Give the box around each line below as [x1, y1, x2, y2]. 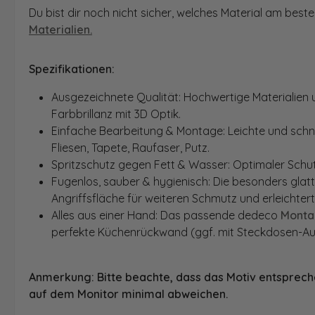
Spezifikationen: [29, 62, 115, 77]
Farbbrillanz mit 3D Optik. [51, 107, 181, 122]
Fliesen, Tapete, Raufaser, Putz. [51, 141, 210, 155]
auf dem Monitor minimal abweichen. [29, 287, 228, 302]
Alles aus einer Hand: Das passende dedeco [51, 208, 278, 223]
